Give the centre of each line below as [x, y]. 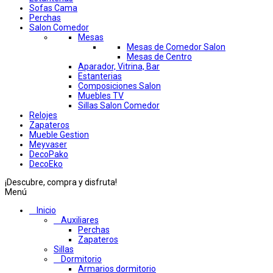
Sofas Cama [53, 8]
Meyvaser [48, 145]
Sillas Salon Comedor [119, 106]
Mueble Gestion [59, 135]
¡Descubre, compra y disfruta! [61, 183]
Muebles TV [101, 96]
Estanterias [100, 76]
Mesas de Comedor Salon [176, 47]
